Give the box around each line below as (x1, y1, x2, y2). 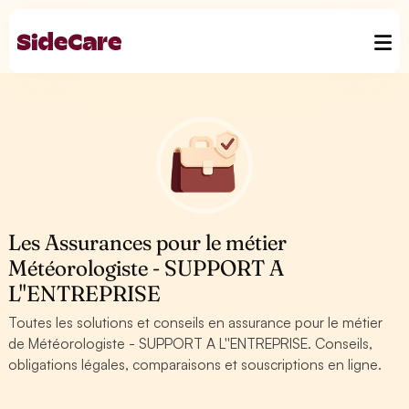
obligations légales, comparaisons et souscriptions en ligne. (8, 355, 383, 373)
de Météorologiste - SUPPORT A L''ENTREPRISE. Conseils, (8, 334, 373, 352)
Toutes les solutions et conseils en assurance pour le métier (8, 313, 383, 331)
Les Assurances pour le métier (8, 229, 288, 256)
